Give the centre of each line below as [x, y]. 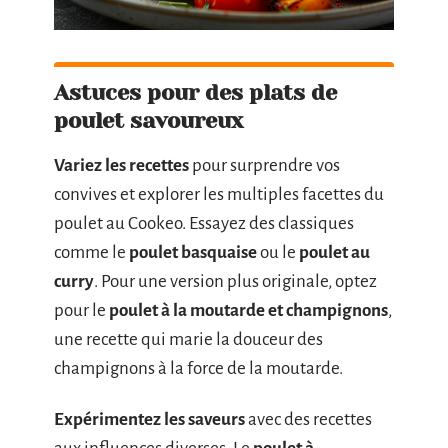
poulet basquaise [193, 252]
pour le [81, 310]
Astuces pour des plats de [195, 92]
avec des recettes [308, 420]
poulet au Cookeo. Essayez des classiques [204, 223]
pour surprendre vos [264, 165]
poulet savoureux [148, 120]
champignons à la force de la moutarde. [198, 368]
